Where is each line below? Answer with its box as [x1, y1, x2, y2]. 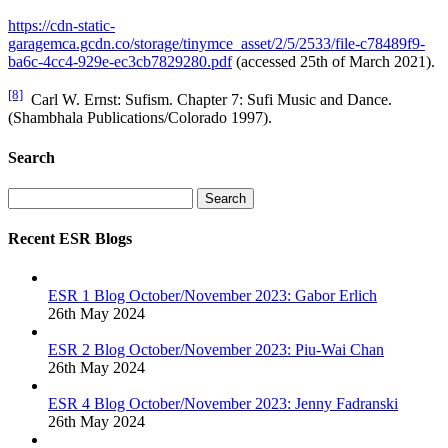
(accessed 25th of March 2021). [232, 52, 435, 70]
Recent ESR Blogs [8, 230, 132, 248]
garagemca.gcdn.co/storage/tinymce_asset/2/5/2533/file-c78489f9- [8, 34, 425, 52]
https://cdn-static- [8, 16, 115, 34]
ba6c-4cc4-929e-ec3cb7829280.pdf [8, 52, 232, 70]
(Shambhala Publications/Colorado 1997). [8, 109, 272, 127]
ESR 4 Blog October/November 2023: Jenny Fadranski [48, 395, 398, 413]
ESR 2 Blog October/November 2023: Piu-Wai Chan [48, 341, 384, 359]
